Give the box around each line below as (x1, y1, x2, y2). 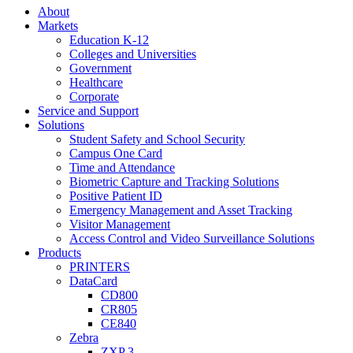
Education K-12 (69, 33, 149, 46)
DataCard (69, 274, 117, 288)
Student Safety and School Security (69, 132, 245, 146)
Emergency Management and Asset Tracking (69, 203, 292, 217)
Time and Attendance (69, 161, 175, 174)
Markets (38, 19, 78, 32)
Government (69, 61, 132, 75)
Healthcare (69, 76, 123, 89)
